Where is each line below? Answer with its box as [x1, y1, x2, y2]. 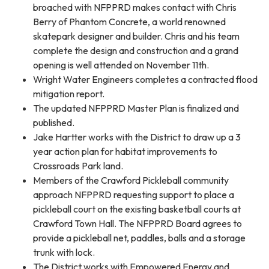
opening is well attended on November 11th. [33, 58, 211, 71]
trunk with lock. [33, 246, 95, 258]
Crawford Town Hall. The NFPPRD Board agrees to [33, 217, 242, 229]
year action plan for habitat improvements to [33, 145, 217, 157]
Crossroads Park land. [33, 159, 123, 172]
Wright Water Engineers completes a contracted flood [33, 73, 258, 85]
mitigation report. [33, 87, 106, 100]
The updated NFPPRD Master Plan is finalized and [33, 101, 239, 114]
